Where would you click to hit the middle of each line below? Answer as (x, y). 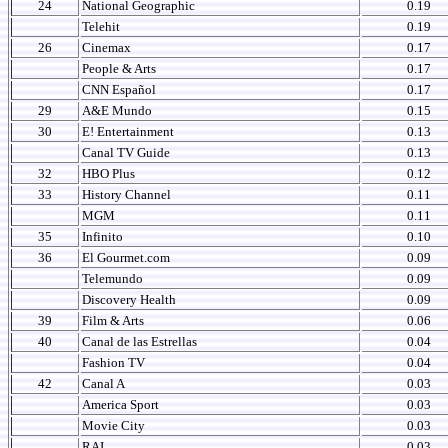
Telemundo (112, 278)
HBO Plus (108, 173)
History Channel (126, 194)
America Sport (120, 404)
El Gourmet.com (126, 257)
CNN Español (119, 89)
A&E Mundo (117, 110)
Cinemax (106, 47)
